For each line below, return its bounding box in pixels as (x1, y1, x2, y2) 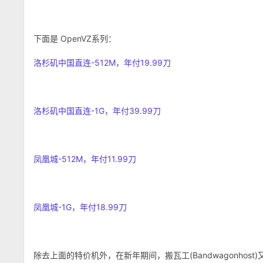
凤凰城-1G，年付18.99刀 (33, 202, 127, 212)
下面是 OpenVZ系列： (33, 33, 116, 43)
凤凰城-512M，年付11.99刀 (33, 154, 136, 164)
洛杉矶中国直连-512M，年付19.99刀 (33, 58, 171, 68)
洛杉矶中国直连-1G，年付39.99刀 (33, 106, 161, 116)
